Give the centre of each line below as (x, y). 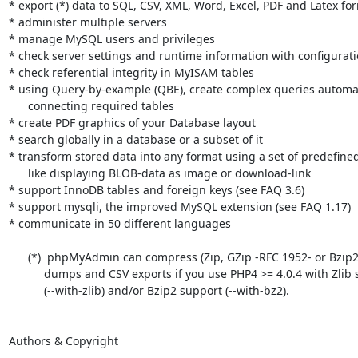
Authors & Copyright (63, 340)
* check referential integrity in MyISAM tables (131, 72)
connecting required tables (18, 105)
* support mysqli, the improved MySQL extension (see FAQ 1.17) (179, 206)
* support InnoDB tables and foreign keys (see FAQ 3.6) (156, 189)
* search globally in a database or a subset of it (135, 139)
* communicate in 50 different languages (119, 223)
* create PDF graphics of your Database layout (132, 122)
